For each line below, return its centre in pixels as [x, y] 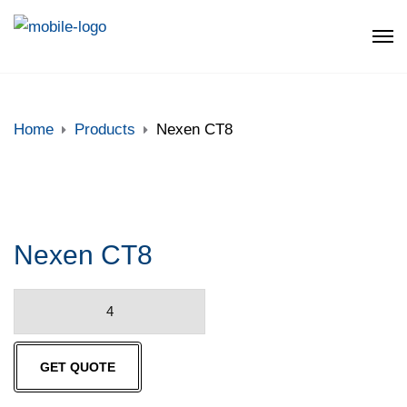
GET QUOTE [78, 367]
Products [105, 129]
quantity [40, 349]
